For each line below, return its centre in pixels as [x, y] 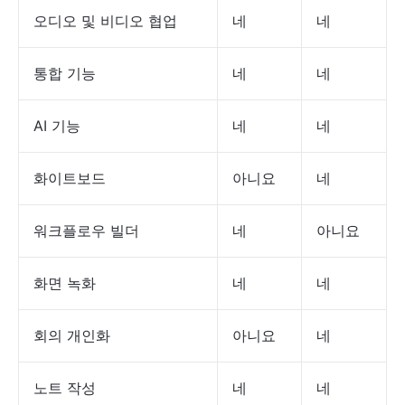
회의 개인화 [72, 336]
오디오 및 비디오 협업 [105, 21]
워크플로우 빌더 [86, 231]
